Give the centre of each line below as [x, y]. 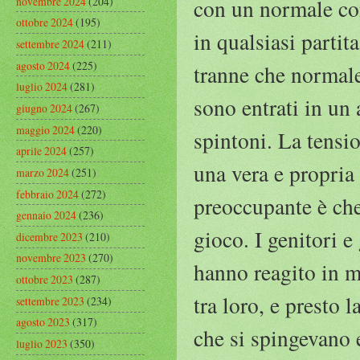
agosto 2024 [43, 65]
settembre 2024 [50, 43]
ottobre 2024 [45, 22]
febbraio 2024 [47, 194]
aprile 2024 [41, 151]
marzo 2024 [43, 172]
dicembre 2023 [49, 236]
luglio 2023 [42, 344]
